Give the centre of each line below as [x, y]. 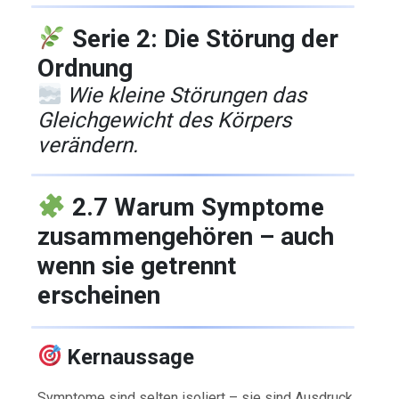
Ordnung [85, 68]
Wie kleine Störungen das [187, 95]
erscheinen [99, 295]
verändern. [88, 145]
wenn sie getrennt [137, 265]
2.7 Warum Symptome [195, 207]
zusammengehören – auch [186, 236]
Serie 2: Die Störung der [202, 38]
